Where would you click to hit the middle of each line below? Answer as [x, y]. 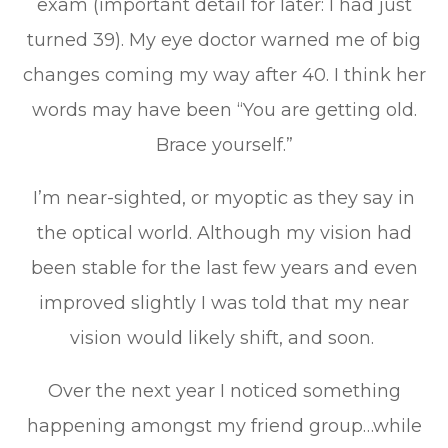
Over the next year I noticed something [224, 391]
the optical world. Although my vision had [224, 233]
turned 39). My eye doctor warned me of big [224, 40]
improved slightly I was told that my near [224, 303]
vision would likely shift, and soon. [224, 338]
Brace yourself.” [224, 145]
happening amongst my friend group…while [224, 426]
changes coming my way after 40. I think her [224, 75]
